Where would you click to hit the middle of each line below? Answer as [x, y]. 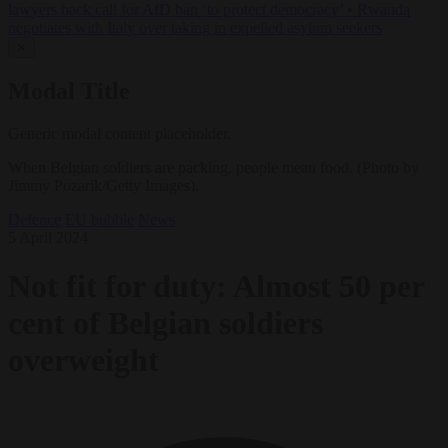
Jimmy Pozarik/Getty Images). [103, 185]
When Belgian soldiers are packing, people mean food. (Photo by [213, 167]
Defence [34, 219]
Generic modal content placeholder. [119, 133]
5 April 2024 [48, 237]
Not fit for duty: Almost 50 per [216, 286]
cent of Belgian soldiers [165, 323]
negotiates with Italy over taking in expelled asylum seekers [195, 28]
